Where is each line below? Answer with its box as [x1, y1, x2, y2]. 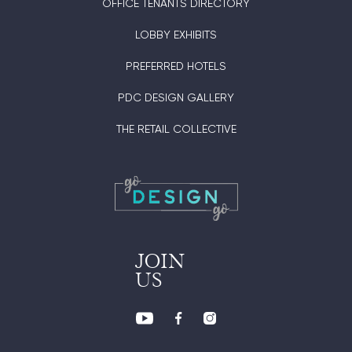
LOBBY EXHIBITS [135, 28, 217, 41]
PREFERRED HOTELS [126, 60, 226, 72]
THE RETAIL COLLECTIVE [115, 123, 236, 135]
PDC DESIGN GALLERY [118, 91, 234, 104]
